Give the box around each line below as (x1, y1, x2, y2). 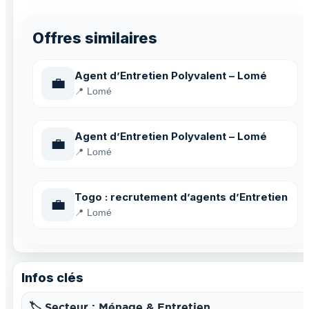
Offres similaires (32, 29, 157, 47)
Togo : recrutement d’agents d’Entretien (74, 190, 288, 203)
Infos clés (21, 270, 83, 285)
